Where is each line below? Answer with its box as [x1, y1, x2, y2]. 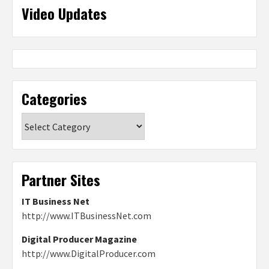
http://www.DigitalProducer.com [22, 247, 156, 260]
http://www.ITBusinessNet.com [22, 210, 151, 222]
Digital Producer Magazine [22, 233, 137, 246]
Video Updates [22, 2, 107, 25]
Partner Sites [22, 169, 100, 191]
